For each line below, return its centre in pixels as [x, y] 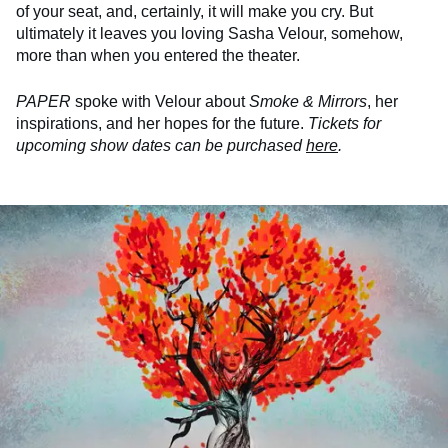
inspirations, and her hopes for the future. [162, 123]
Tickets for [344, 123]
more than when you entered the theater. [158, 55]
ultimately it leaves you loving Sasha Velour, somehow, [209, 33]
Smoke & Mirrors [308, 101]
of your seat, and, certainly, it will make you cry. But [194, 11]
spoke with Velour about [160, 101]
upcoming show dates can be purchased [161, 145]
